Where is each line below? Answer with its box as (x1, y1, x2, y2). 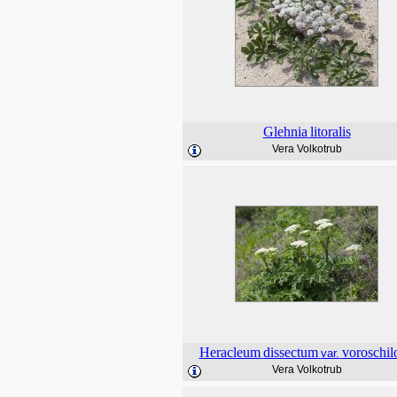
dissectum (262, 345, 318, 360)
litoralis (309, 124, 351, 139)
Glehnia (262, 124, 307, 139)
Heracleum (198, 345, 261, 360)
